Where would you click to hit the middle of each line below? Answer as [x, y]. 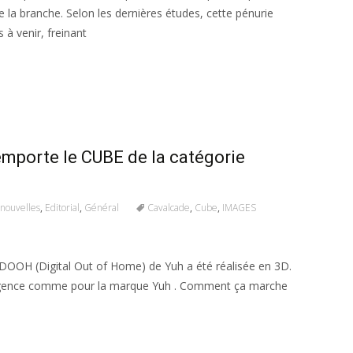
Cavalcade [169, 207]
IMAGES [239, 207]
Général [102, 207]
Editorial [62, 207]
